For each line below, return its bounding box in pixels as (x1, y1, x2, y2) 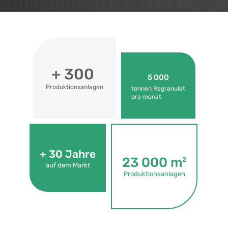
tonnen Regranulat (131, 85, 185, 93)
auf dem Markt (45, 161, 90, 169)
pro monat (131, 93, 161, 101)
